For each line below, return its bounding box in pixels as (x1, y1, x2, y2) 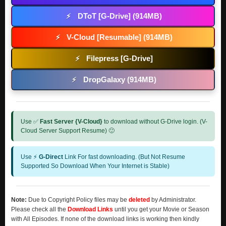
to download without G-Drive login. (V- (102, 118, 207, 125)
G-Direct (39, 153, 63, 160)
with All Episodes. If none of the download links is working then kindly (11, 215, 199, 222)
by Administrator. (150, 196, 196, 203)
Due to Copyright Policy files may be (27, 196, 129, 203)
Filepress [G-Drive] (86, 54, 153, 63)
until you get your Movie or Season (113, 206, 209, 213)
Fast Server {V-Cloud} (40, 118, 102, 125)
